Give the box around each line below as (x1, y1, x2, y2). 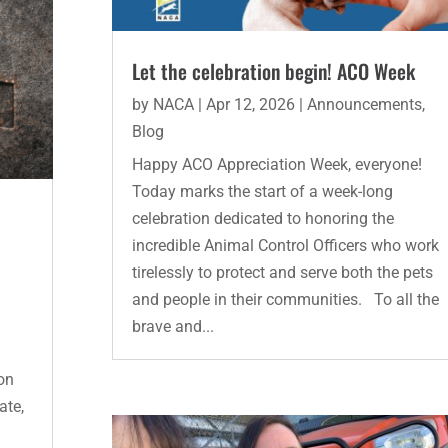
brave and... (131, 317, 214, 337)
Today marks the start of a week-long (131, 182, 393, 202)
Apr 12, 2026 (205, 95, 295, 115)
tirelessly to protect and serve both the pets (131, 263, 433, 283)
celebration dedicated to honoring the (131, 209, 394, 229)
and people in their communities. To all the (131, 290, 439, 310)
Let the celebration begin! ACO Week (131, 56, 415, 87)
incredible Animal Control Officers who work (131, 236, 439, 256)
